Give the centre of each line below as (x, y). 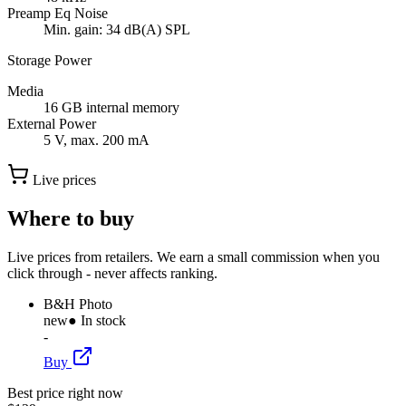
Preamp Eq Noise (58, 14)
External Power (52, 124)
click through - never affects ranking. (112, 273)
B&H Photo (78, 304)
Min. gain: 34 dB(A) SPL (117, 30)
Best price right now (65, 392)
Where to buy (71, 218)
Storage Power (49, 61)
